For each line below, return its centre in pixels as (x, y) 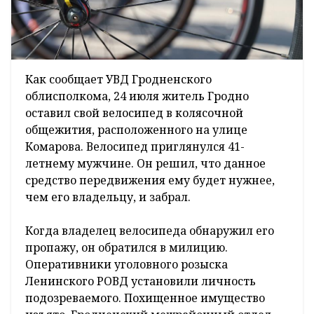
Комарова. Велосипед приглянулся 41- (135, 147)
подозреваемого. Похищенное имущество (145, 298)
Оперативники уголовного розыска (127, 265)
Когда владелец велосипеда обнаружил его (150, 231)
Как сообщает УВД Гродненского (118, 80)
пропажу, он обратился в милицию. (127, 248)
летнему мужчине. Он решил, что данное (145, 164)
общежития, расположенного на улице (136, 130)
